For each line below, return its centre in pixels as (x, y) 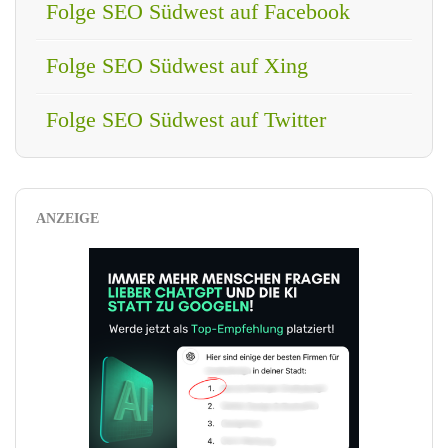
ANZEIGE (67, 219)
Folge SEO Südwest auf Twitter (186, 120)
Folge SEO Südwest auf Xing (177, 66)
